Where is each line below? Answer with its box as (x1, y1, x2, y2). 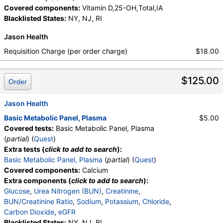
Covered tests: (4, 124, 54, 133)
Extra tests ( (4, 145, 45, 154)
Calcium (80, 166, 108, 175)
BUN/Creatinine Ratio (4, 197, 73, 206)
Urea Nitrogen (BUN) (34, 187, 102, 196)
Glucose (4, 187, 30, 196)
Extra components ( (4, 176, 71, 185)
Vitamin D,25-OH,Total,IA (80, 3, 163, 12)
